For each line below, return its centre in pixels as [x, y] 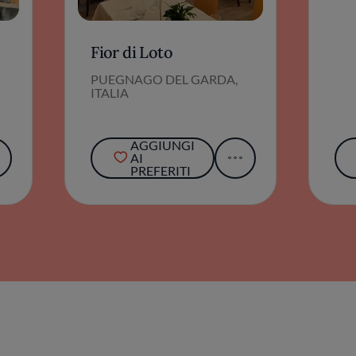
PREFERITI [160, 170]
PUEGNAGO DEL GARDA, [164, 79]
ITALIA [110, 92]
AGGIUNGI [162, 145]
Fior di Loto [132, 52]
